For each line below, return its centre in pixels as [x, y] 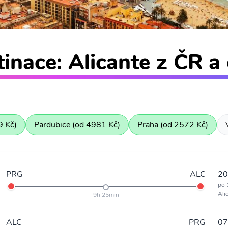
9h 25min [106, 195]
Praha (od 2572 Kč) [173, 125]
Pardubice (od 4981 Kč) [77, 125]
